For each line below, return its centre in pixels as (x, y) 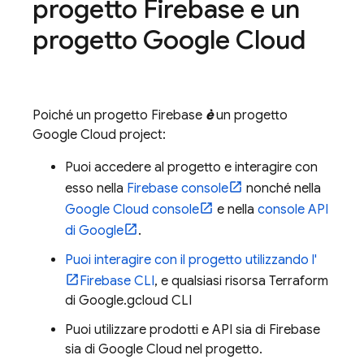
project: (141, 135)
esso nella (96, 188)
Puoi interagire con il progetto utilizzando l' (191, 260)
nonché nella (282, 188)
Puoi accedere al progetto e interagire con (191, 167)
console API (293, 210)
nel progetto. (222, 349)
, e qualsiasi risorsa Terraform (241, 281)
